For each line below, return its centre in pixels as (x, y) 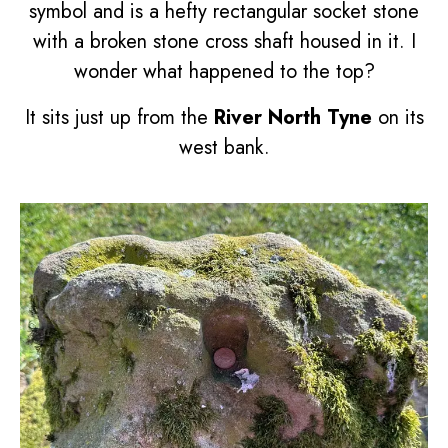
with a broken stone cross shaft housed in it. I (224, 41)
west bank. (224, 147)
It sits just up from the (119, 117)
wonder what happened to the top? (224, 71)
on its (397, 117)
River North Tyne (292, 117)
